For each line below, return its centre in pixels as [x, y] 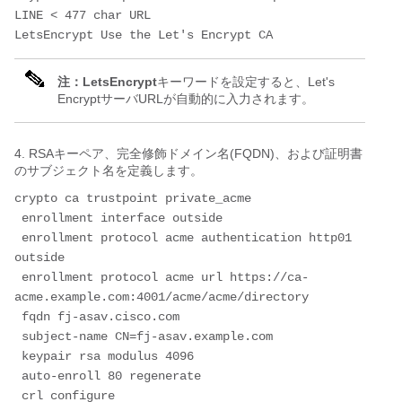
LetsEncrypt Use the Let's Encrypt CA [144, 35]
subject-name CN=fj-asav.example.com [147, 337]
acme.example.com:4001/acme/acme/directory [162, 297]
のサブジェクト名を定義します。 [109, 171]
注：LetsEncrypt [107, 82]
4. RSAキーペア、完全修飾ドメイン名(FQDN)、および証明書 [188, 154]
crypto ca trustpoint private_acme [133, 199]
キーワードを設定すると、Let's [246, 82]
